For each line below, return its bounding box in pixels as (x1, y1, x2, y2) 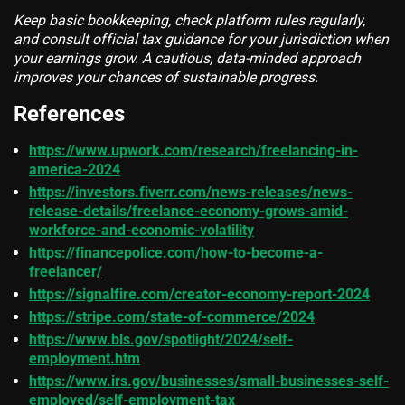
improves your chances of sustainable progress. (14, 68, 318, 86)
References (14, 100, 125, 127)
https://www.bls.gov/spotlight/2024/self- (29, 330, 293, 348)
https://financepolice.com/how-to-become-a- (29, 243, 323, 261)
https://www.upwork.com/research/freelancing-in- (29, 141, 358, 159)
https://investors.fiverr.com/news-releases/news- (29, 183, 353, 201)
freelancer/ (29, 262, 102, 280)
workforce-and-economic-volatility (29, 221, 254, 239)
